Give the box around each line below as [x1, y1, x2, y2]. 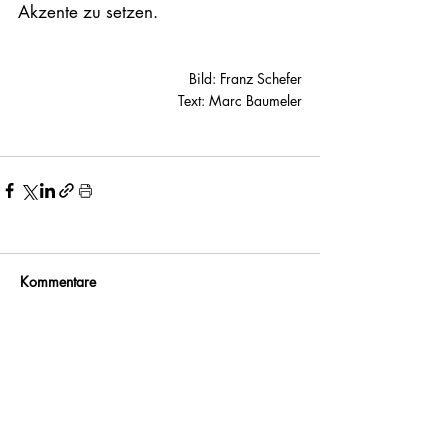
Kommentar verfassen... [37, 351, 188, 368]
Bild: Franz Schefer [189, 69, 302, 89]
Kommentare [20, 272, 96, 292]
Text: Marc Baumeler [178, 91, 302, 111]
